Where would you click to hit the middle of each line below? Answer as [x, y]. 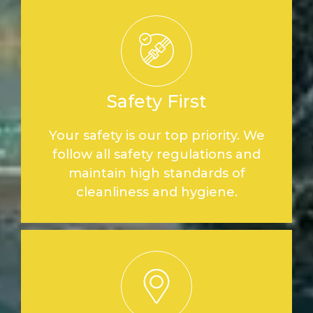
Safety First [156, 101]
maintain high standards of [156, 173]
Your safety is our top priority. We [156, 135]
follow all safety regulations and [156, 154]
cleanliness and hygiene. [156, 192]
